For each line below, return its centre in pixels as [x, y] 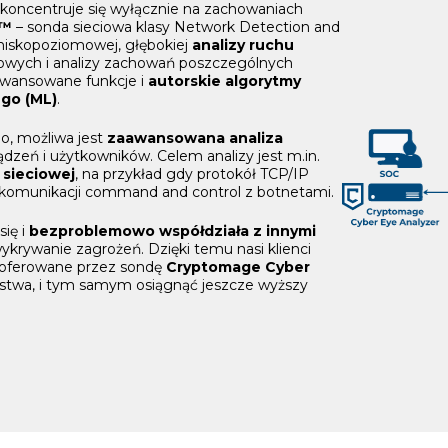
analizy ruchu [243, 45]
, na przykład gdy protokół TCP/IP [192, 174]
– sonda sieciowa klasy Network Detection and [178, 27]
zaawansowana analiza [195, 138]
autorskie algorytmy [224, 81]
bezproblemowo [92, 231]
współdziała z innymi [237, 231]
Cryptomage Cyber [238, 267]
